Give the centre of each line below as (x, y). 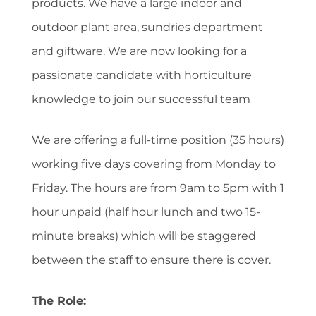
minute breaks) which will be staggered (144, 236)
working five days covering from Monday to (154, 164)
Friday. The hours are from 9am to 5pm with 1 (158, 188)
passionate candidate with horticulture (142, 75)
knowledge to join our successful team (141, 99)
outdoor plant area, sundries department (147, 27)
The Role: (59, 300)
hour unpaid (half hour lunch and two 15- (146, 212)
